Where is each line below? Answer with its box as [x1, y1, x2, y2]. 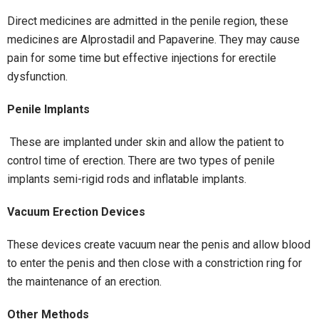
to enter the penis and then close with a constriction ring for [7, 256, 302, 271]
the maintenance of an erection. [7, 275, 162, 289]
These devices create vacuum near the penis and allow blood [7, 238, 310, 252]
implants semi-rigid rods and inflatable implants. [7, 172, 252, 187]
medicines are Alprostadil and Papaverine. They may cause [7, 33, 300, 47]
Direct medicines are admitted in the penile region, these [7, 14, 288, 28]
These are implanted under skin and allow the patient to [10, 135, 284, 150]
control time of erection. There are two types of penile [7, 154, 275, 168]
